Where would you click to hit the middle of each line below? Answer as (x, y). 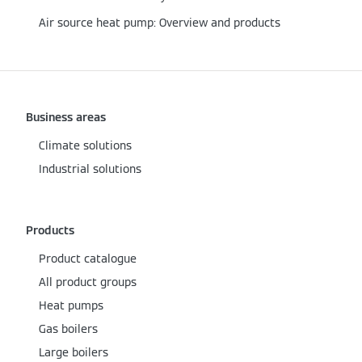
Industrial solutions (90, 169)
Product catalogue (88, 259)
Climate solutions (85, 145)
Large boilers (74, 352)
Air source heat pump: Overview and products (160, 23)
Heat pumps (71, 305)
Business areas (66, 117)
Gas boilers (68, 329)
